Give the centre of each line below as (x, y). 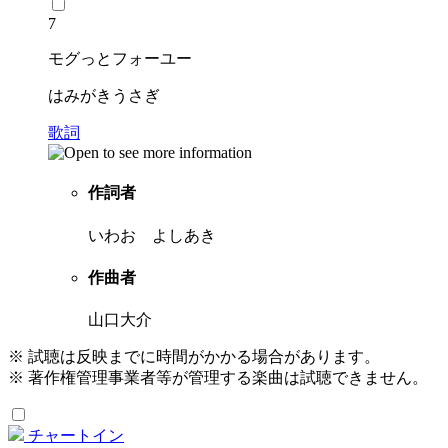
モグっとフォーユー (120, 58)
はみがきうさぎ (104, 95)
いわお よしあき (152, 235)
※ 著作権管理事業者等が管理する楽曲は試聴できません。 (218, 378)
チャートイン (76, 436)
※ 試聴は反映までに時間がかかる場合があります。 (194, 357)
